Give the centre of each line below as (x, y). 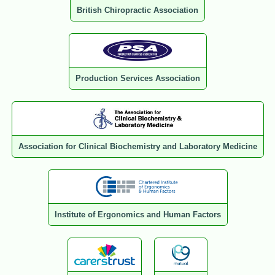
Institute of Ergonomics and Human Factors (137, 215)
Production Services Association (137, 79)
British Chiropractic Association (137, 10)
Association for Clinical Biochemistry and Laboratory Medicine (137, 147)
